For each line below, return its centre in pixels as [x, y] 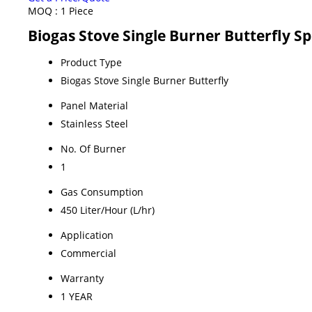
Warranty [82, 278]
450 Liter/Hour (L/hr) [108, 210]
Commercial [88, 253]
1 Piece [77, 10]
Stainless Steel [94, 123]
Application [87, 235]
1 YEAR [77, 296]
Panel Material [94, 105]
